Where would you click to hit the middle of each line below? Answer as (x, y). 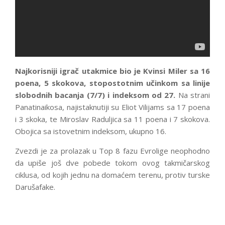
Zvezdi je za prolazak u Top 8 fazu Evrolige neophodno (113, 151)
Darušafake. (35, 187)
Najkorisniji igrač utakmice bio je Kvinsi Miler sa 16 (113, 71)
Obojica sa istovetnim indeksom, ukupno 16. (91, 131)
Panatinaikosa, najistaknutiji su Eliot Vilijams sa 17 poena (113, 107)
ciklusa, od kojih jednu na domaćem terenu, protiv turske (113, 175)
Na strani (193, 95)
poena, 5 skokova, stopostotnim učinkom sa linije (113, 83)
